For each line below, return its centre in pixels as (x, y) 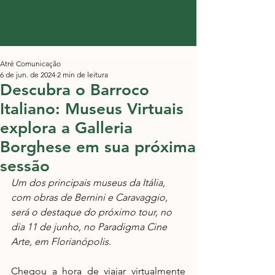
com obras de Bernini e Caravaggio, (91, 197)
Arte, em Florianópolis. (62, 242)
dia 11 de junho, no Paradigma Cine (90, 227)
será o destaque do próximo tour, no (93, 212)
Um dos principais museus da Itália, (89, 183)
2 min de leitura (83, 75)
